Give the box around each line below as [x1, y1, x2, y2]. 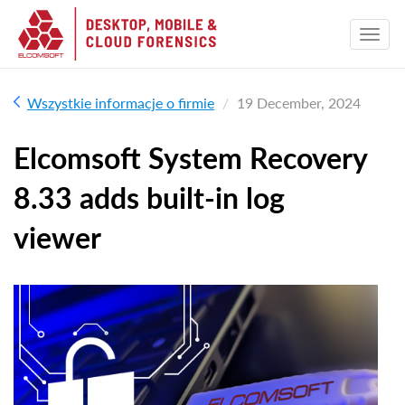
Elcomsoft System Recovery [14, 140, 367, 175]
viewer [14, 220, 101, 255]
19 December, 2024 [237, 94, 361, 111]
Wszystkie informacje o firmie [27, 94, 214, 111]
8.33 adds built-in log [14, 180, 285, 215]
